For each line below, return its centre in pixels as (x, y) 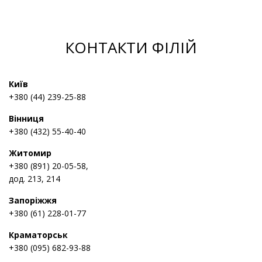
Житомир (30, 153)
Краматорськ (38, 235)
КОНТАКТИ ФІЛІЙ (131, 47)
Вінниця (26, 118)
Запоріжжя (33, 200)
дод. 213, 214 (35, 178)
